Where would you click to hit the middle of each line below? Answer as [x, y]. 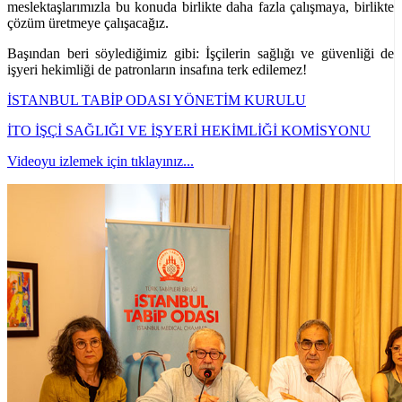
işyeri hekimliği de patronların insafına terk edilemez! [157, 69]
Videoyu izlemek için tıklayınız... [100, 161]
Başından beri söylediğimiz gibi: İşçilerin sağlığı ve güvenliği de [201, 53]
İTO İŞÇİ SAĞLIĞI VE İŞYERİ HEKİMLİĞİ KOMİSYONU [189, 130]
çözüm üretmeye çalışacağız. [88, 22]
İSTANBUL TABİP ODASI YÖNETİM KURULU [157, 100]
